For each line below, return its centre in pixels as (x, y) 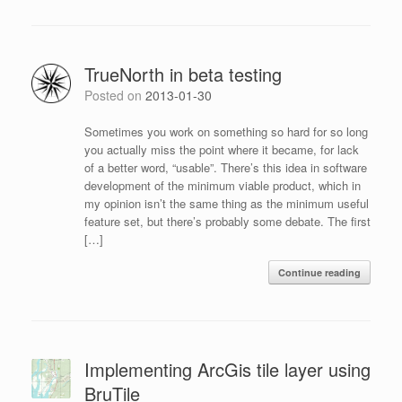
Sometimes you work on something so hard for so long (226, 131)
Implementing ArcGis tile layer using (227, 369)
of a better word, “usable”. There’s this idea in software (225, 167)
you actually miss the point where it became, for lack (221, 149)
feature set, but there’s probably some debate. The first (227, 221)
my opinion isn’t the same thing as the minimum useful (226, 203)
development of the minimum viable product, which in (222, 185)
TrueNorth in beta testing (183, 74)
